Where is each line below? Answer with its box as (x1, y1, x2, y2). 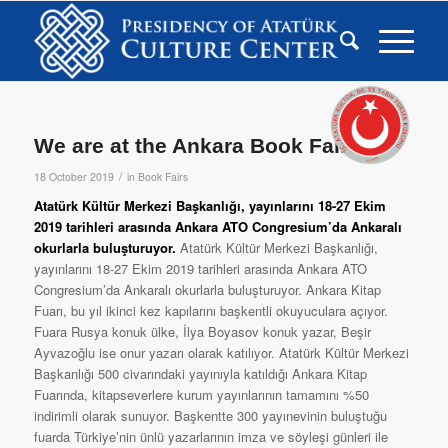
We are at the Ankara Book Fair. (33, 134, 353, 157)
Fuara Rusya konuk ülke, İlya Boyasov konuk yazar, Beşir (33, 322, 371, 341)
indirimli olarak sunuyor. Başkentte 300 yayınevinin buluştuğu (33, 406, 387, 425)
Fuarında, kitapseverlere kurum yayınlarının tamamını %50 (33, 385, 369, 404)
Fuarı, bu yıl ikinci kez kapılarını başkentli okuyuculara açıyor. (33, 301, 388, 320)
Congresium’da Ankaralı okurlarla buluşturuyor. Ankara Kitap (33, 280, 381, 299)
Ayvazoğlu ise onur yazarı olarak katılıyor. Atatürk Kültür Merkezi (33, 343, 409, 362)
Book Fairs (137, 169, 188, 184)
